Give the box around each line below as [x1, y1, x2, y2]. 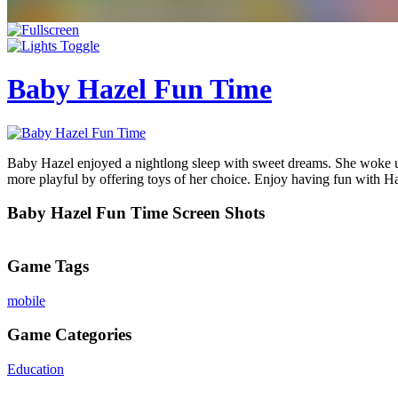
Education [7, 362, 64, 377]
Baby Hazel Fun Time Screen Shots [7, 203, 265, 223]
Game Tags [7, 256, 89, 275]
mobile [7, 292, 45, 308]
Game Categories [7, 325, 131, 345]
